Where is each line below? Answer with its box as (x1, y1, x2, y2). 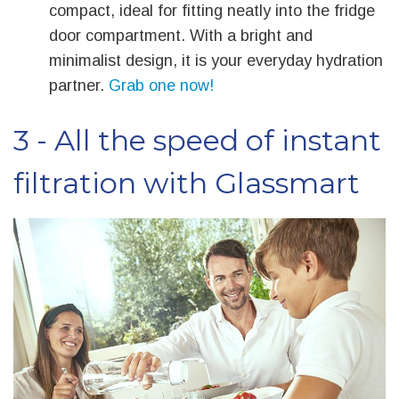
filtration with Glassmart (13, 166, 360, 201)
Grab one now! (109, 77, 214, 95)
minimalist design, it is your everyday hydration (49, 52, 383, 70)
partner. (49, 77, 109, 95)
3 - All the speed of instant (13, 123, 381, 159)
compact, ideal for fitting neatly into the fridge (49, 2, 375, 20)
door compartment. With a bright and (49, 27, 313, 45)
